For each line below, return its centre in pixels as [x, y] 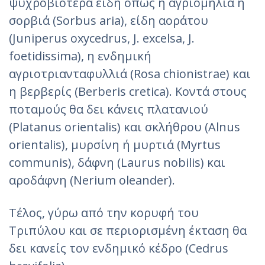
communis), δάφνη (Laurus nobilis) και [117, 162]
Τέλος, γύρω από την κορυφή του [104, 212]
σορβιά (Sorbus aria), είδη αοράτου [109, 20]
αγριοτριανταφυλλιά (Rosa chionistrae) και [130, 73]
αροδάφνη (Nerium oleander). [92, 180]
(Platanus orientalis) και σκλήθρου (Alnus [125, 127]
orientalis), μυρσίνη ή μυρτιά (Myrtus [115, 144]
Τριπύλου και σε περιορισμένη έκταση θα [128, 230]
